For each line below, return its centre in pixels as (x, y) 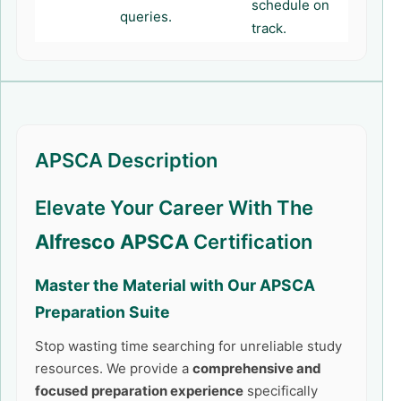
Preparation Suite (102, 312)
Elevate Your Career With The (174, 208)
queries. (146, 17)
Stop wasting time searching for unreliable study (188, 346)
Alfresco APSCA (112, 242)
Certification (251, 242)
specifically (281, 391)
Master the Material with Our (147, 285)
